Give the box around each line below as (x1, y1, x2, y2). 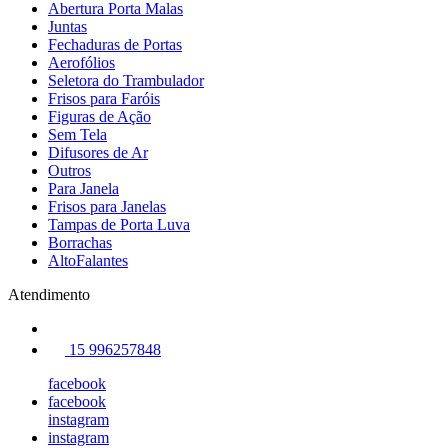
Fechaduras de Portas (48, 35, 182, 53)
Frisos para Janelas (48, 197, 166, 215)
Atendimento (8, 285, 90, 303)
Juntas (48, 17, 87, 35)
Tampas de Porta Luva (48, 215, 190, 233)
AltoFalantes (48, 251, 128, 269)
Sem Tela (48, 125, 107, 143)
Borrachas (48, 233, 112, 251)
